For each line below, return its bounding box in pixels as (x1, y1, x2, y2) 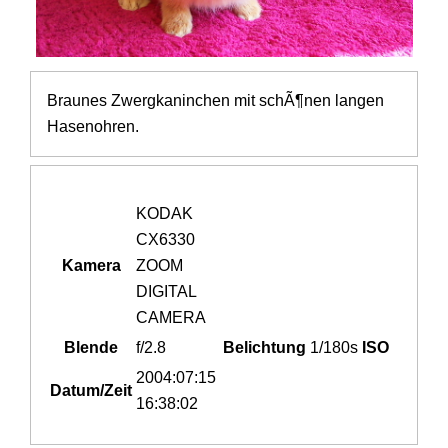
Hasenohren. (47, 118, 140, 136)
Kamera (61, 257, 121, 275)
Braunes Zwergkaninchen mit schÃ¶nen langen (47, 92, 385, 110)
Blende (64, 339, 119, 357)
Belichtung (223, 339, 307, 357)
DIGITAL (136, 283, 197, 301)
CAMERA (136, 309, 207, 327)
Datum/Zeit (50, 382, 133, 400)
